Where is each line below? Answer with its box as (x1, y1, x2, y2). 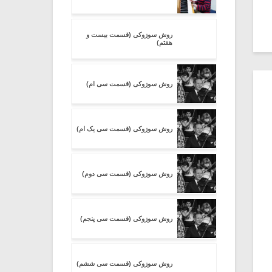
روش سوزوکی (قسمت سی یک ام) (76, 124, 172, 132)
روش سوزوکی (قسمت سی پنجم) (80, 214, 172, 222)
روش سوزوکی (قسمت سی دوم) (82, 169, 172, 177)
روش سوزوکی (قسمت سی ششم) (76, 259, 172, 267)
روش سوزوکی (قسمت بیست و (86, 31, 172, 38)
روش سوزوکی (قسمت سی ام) (86, 80, 172, 87)
